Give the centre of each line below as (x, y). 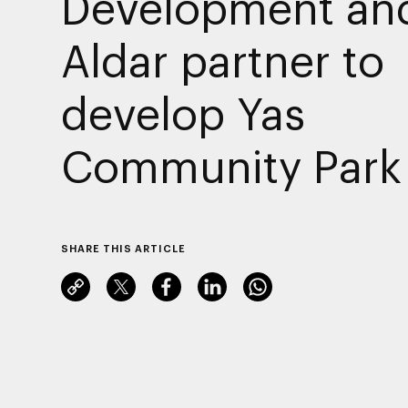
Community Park (231, 165)
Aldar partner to (222, 60)
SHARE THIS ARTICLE (123, 248)
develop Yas (183, 112)
